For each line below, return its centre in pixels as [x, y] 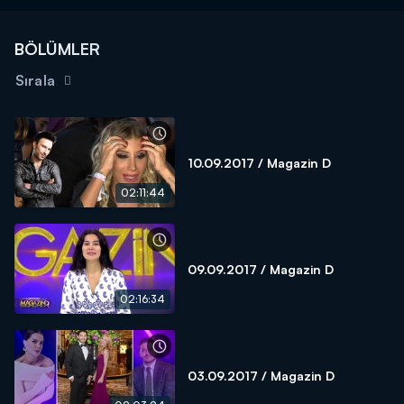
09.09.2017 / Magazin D [261, 269]
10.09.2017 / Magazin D [259, 162]
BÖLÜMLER [57, 49]
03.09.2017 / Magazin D [261, 375]
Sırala [35, 80]
